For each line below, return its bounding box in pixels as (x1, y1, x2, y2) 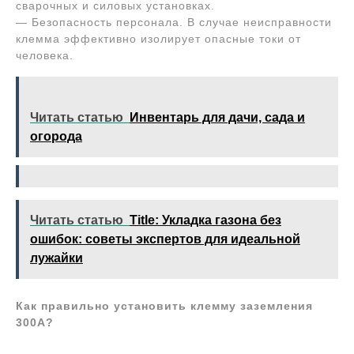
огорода (30, 130, 82, 143)
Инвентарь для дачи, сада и (130, 111, 305, 124)
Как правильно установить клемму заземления (16, 299, 313, 312)
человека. (16, 49, 73, 62)
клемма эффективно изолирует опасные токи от (16, 32, 301, 45)
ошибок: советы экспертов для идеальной (30, 232, 300, 246)
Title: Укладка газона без (130, 213, 281, 227)
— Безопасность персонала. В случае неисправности (16, 16, 332, 28)
